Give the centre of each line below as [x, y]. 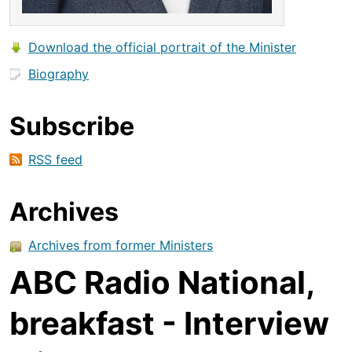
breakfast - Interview [169, 323]
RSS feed [55, 159]
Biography [59, 73]
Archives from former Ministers [121, 245]
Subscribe [72, 126]
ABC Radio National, [162, 282]
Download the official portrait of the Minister [162, 47]
